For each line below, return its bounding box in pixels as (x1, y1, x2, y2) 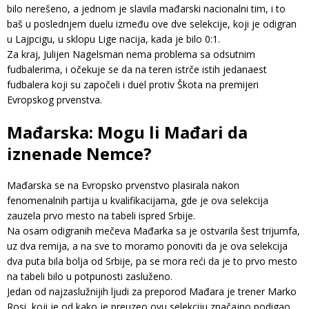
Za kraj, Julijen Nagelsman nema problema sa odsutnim (7, 48, 255, 61)
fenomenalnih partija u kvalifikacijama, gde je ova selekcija (7, 194, 268, 208)
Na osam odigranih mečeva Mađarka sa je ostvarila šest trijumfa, (7, 224, 300, 238)
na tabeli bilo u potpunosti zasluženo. (7, 270, 172, 283)
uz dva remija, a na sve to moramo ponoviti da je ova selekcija (7, 239, 288, 253)
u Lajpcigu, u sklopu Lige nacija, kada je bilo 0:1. (7, 32, 220, 46)
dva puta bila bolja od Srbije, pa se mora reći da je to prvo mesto (7, 255, 297, 268)
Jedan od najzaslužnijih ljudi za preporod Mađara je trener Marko (7, 285, 297, 299)
